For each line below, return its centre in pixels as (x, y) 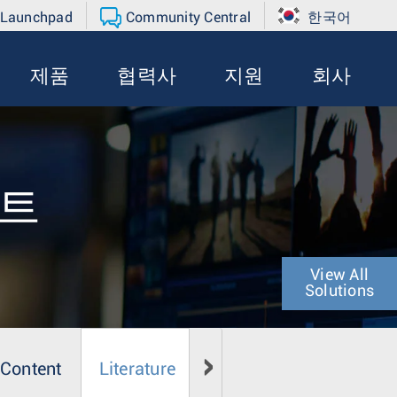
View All (339, 276)
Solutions (339, 292)
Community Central (188, 18)
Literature (137, 370)
